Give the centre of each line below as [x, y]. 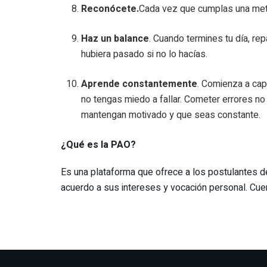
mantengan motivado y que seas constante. [171, 115]
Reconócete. [110, 9]
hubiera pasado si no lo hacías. [145, 54]
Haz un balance [115, 38]
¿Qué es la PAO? [98, 145]
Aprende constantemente [139, 84]
